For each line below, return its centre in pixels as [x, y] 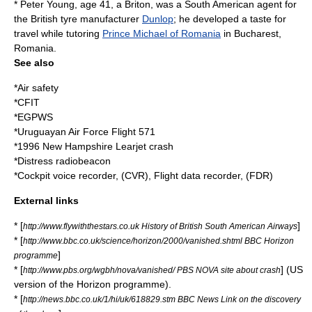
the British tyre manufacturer [78, 19]
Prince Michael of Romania [162, 33]
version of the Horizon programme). [93, 284]
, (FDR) [257, 175]
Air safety [38, 88]
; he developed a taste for [230, 19]
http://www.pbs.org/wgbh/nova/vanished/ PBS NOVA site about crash [152, 270]
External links [46, 201]
